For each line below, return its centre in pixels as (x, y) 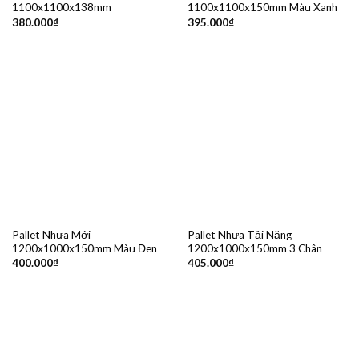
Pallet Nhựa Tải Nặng (239, 234)
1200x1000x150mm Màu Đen (84, 248)
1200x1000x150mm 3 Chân (254, 248)
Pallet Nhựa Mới (51, 234)
